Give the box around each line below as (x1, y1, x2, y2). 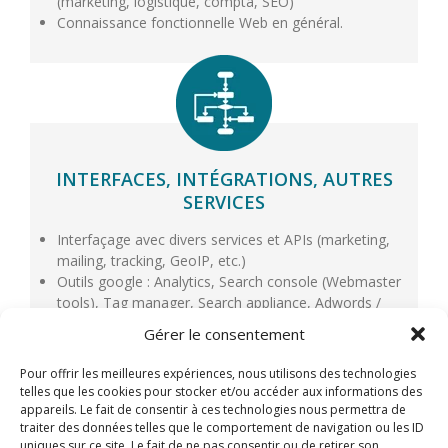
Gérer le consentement (143, 324, 305, 344)
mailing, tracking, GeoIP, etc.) (56, 250, 246, 270)
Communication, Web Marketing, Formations (56, 355, 349, 375)
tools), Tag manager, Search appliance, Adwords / (56, 292, 381, 312)
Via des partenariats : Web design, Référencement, (56, 334, 383, 354)
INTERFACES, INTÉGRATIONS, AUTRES (55, 166, 393, 191)
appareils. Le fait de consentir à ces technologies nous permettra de (20, 401, 406, 418)
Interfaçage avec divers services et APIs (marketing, (56, 229, 390, 249)
